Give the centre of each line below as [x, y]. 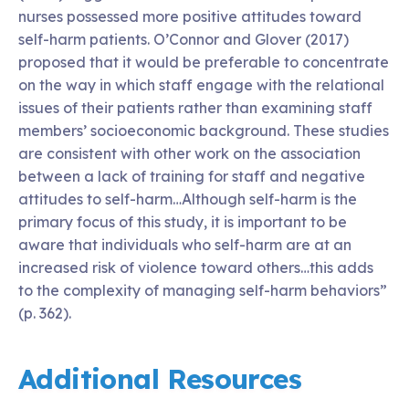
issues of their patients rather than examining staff [195, 108]
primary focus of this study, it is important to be [183, 222]
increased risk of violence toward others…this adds [196, 267]
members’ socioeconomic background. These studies [204, 131]
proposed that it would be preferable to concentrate [204, 62]
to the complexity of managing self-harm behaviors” [203, 290]
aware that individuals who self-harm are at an [185, 245]
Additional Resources [160, 379]
